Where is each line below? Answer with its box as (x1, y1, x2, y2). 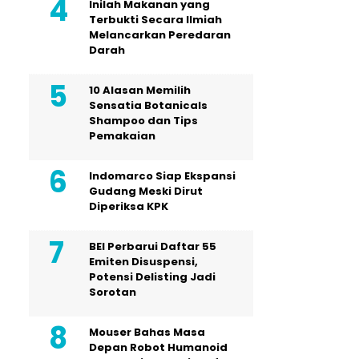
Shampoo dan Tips (89, 113, 198, 128)
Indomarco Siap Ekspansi (89, 168, 236, 184)
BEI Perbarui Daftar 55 (89, 239, 216, 254)
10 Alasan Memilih (89, 83, 191, 98)
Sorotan (89, 284, 136, 300)
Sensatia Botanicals (89, 98, 208, 113)
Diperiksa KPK (89, 199, 168, 214)
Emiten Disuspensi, (89, 254, 198, 269)
